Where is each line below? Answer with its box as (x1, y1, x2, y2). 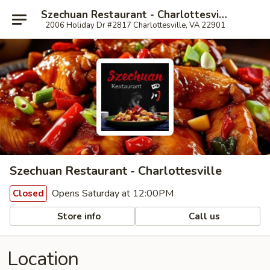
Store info (55, 210, 101, 222)
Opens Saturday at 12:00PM (49, 187, 174, 200)
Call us (186, 210, 221, 222)
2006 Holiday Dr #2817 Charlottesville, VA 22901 (45, 19, 225, 31)
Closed (13, 187, 44, 199)
